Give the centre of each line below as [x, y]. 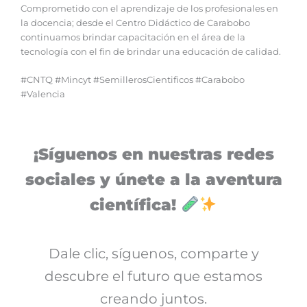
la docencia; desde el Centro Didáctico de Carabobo [135, 23]
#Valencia [44, 94]
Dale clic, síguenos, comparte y [153, 254]
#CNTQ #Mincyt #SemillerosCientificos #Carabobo [133, 79]
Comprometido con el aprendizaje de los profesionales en [149, 8]
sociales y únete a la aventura [153, 179]
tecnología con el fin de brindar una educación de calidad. [151, 51]
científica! [133, 205]
